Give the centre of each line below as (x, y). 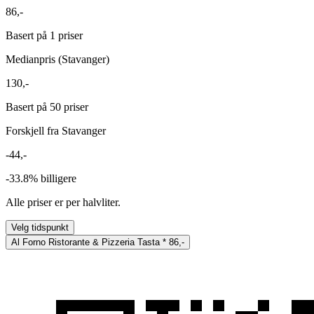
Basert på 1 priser (44, 35)
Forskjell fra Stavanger (56, 130)
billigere (59, 178)
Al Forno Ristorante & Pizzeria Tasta (86, 242)
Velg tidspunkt (40, 227)
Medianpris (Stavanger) (57, 59)
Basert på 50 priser (47, 107)
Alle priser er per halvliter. (63, 202)
